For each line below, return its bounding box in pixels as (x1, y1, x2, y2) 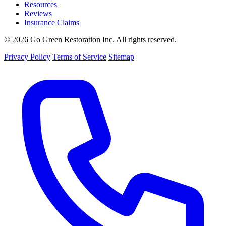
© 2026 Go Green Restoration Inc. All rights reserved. (4, 35, 177, 44)
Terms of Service (52, 52, 106, 61)
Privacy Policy (4, 52, 50, 61)
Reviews (24, 9, 52, 18)
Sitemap (108, 52, 134, 61)
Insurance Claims (24, 18, 79, 27)
